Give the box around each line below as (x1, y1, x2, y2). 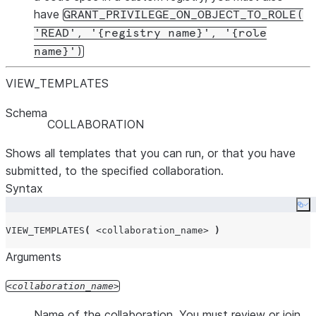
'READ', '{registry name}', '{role (34, 28, 267, 39)
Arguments (6, 250, 61, 264)
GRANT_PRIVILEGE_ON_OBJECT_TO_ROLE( (63, 9, 303, 20)
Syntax (6, 181, 43, 195)
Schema (6, 106, 47, 120)
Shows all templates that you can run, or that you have (6, 146, 296, 160)
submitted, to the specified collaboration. (6, 164, 224, 178)
